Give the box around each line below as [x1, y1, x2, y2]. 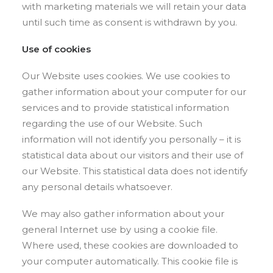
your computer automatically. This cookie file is [22, 255, 238, 267]
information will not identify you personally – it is [22, 133, 241, 145]
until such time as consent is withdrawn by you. [22, 16, 237, 28]
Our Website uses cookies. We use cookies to [22, 70, 230, 82]
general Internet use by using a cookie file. [22, 224, 218, 235]
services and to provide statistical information [22, 102, 229, 113]
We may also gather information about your [22, 208, 224, 219]
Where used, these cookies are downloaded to [22, 239, 238, 251]
